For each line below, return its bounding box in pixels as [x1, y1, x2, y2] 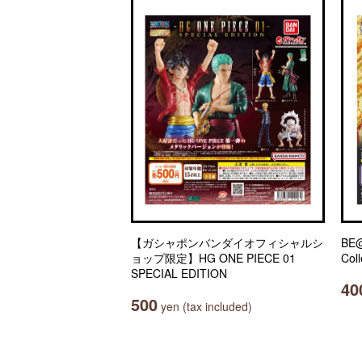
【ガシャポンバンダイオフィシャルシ [131, 234, 323, 250]
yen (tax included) [158, 298, 252, 314]
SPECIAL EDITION [131, 265, 227, 281]
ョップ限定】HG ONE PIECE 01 [131, 250, 296, 266]
